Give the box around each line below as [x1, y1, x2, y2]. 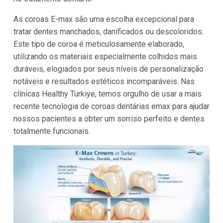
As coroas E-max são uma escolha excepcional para [13, 14, 194, 24]
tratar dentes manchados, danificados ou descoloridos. [13, 26, 204, 36]
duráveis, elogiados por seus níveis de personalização [13, 64, 204, 74]
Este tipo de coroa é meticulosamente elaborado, [13, 39, 184, 49]
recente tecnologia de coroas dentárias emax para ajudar [13, 101, 210, 111]
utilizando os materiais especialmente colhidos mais [13, 51, 197, 61]
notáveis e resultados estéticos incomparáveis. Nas [13, 76, 195, 86]
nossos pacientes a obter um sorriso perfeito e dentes [13, 113, 205, 123]
